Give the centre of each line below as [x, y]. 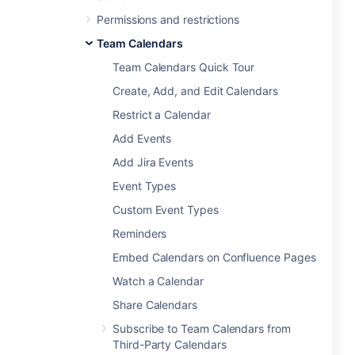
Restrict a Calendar [162, 115]
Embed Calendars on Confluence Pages [214, 257]
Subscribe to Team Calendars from [202, 328]
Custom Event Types [166, 210]
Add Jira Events [153, 162]
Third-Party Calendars [170, 344]
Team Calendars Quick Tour [184, 67]
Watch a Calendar [158, 281]
